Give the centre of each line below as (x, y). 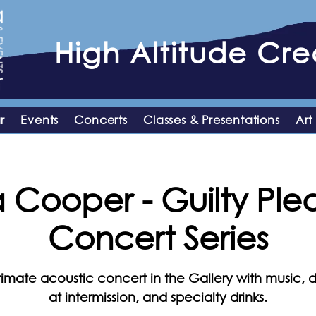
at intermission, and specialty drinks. (158, 297)
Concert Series (158, 236)
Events (40, 119)
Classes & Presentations (212, 119)
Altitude (193, 52)
